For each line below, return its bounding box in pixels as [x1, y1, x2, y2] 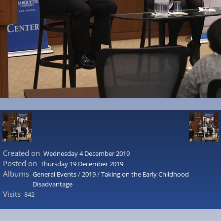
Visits [2, 189, 21, 199]
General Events [33, 170, 76, 179]
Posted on [2, 158, 37, 168]
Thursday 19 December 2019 [40, 159, 123, 168]
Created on [2, 148, 40, 158]
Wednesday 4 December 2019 [43, 149, 130, 158]
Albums [2, 169, 29, 179]
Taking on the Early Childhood [101, 170, 189, 179]
